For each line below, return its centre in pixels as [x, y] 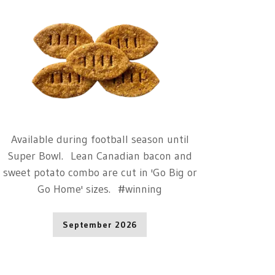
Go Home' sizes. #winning [100, 189]
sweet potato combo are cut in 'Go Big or [100, 172]
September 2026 [100, 224]
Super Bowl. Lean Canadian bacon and [100, 156]
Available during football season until [100, 139]
